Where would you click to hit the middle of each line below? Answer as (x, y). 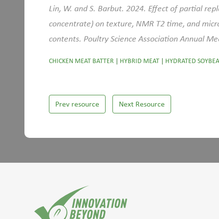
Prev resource (77, 104)
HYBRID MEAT (140, 61)
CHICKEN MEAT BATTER (81, 61)
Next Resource (142, 104)
